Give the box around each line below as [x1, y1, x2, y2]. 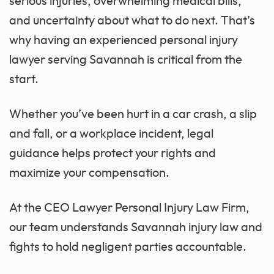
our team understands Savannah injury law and [9, 221, 262, 234]
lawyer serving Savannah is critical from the [9, 54, 242, 67]
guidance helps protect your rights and [9, 147, 216, 160]
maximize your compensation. [9, 167, 169, 180]
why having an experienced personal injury [9, 34, 238, 47]
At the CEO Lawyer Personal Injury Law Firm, [9, 202, 250, 215]
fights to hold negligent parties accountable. [9, 241, 246, 254]
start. [9, 73, 39, 86]
